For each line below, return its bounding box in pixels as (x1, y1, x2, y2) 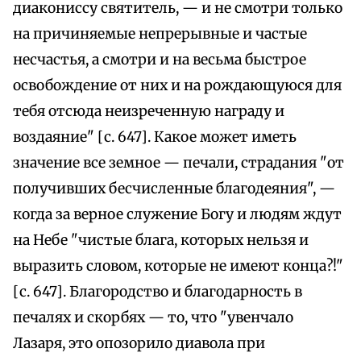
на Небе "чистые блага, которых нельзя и (13, 231, 309, 250)
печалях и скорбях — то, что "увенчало (13, 309, 293, 327)
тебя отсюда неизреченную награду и (13, 102, 284, 121)
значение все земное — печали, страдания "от (13, 154, 344, 172)
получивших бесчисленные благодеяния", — (13, 180, 335, 198)
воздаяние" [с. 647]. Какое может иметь (13, 128, 297, 147)
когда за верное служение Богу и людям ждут (13, 205, 342, 224)
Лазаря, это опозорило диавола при (13, 334, 265, 353)
